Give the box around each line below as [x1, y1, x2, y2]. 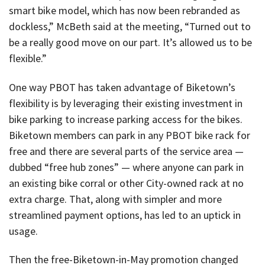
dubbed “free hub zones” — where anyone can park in [9, 160, 244, 174]
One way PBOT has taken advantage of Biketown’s [9, 80, 235, 94]
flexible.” [9, 51, 47, 66]
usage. [9, 224, 38, 238]
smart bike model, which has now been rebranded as [9, 4, 240, 18]
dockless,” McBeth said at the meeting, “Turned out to [9, 20, 251, 34]
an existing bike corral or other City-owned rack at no [9, 176, 244, 190]
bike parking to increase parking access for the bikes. [9, 112, 243, 126]
